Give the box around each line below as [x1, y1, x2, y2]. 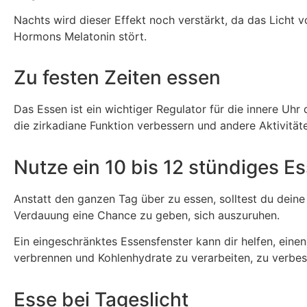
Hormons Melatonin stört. [14, 29, 147, 43]
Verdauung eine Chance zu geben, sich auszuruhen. [14, 208, 280, 222]
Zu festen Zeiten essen [14, 66, 221, 90]
